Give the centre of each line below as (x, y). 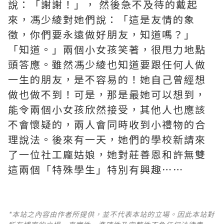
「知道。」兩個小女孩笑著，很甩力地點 (107, 49)
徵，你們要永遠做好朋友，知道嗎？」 (101, 34)
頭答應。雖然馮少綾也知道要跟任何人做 (107, 64)
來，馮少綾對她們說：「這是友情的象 (101, 19)
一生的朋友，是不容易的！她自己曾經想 (107, 79)
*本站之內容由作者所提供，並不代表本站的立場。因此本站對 (111, 214)
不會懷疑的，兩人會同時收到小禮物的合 (107, 124)
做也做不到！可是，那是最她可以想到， (107, 94)
